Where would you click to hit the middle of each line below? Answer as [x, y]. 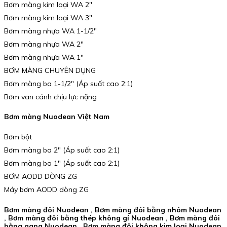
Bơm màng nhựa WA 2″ [44, 44]
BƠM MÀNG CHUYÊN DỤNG [50, 70]
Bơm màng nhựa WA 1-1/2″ [50, 31]
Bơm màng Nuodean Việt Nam [57, 117]
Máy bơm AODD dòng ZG [46, 189]
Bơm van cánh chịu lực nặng [50, 97]
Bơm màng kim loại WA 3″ [48, 17]
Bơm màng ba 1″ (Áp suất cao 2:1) [62, 163]
